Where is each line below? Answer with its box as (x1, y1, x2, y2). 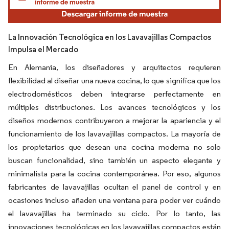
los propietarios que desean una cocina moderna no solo (8, 142, 221, 152)
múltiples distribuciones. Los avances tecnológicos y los (8, 102, 221, 112)
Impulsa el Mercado (8, 44, 78, 54)
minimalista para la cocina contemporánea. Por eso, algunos (8, 168, 221, 178)
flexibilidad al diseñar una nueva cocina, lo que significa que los (8, 75, 221, 85)
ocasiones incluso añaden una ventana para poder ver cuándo (8, 195, 221, 205)
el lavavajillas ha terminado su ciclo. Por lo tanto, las (8, 208, 221, 218)
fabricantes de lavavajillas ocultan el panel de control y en (8, 181, 221, 192)
